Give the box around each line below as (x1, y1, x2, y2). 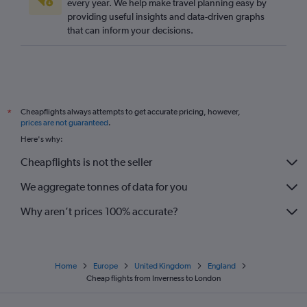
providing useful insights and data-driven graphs (67, 10, 265, 22)
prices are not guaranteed (21, 117, 108, 127)
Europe (93, 260, 118, 271)
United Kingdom (134, 260, 191, 271)
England (208, 260, 236, 271)
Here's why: (21, 134, 63, 144)
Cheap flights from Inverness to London (86, 273, 221, 283)
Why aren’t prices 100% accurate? (21, 205, 178, 219)
